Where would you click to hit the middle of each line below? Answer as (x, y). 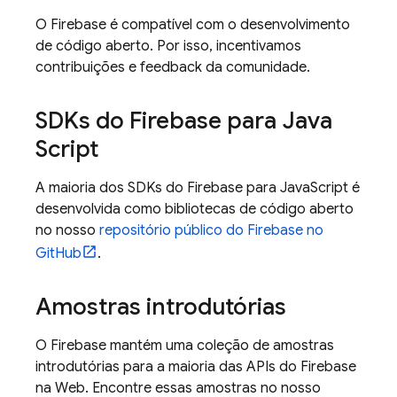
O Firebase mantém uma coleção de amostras (185, 346)
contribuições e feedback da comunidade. (173, 67)
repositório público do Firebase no (211, 230)
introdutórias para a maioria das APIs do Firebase (196, 367)
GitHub (58, 253)
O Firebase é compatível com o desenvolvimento (193, 25)
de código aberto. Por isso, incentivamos (168, 46)
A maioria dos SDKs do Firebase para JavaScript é (198, 188)
